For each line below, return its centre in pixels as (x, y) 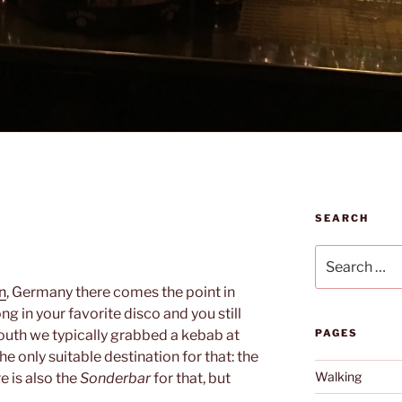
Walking (338, 376)
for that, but (191, 378)
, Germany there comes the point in (121, 292)
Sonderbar (115, 378)
